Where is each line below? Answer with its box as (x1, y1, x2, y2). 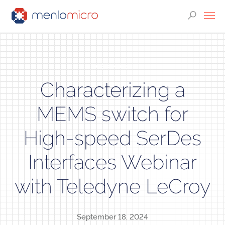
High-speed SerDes (24, 126, 201, 150)
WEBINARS (92, 63, 133, 70)
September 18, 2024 (77, 212, 148, 221)
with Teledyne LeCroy (14, 174, 211, 198)
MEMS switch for (37, 102, 188, 126)
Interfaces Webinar (28, 150, 197, 174)
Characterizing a (40, 78, 185, 102)
